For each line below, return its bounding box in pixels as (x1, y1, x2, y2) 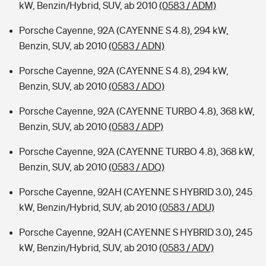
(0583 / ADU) (159, 202, 214, 213)
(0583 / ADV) (159, 242, 214, 253)
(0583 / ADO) (109, 81, 164, 91)
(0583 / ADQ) (109, 161, 164, 172)
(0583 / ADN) (109, 40, 164, 51)
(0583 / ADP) (109, 121, 163, 132)
